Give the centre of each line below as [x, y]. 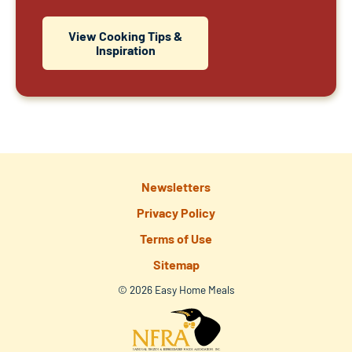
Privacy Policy [176, 212]
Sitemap [176, 265]
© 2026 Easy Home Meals [176, 290]
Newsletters [176, 186]
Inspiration [125, 49]
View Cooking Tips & [125, 35]
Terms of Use [176, 238]
